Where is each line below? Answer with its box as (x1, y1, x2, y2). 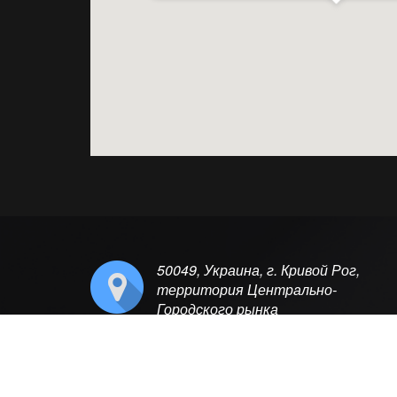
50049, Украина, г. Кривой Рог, (157, 260, 360, 280)
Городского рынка (157, 299, 278, 319)
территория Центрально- (157, 279, 337, 300)
